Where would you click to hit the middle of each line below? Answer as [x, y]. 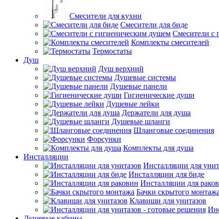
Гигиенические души [159, 95]
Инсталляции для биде [166, 174]
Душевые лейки [133, 104]
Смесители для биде [154, 25]
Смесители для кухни [106, 16]
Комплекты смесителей [170, 42]
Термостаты [112, 51]
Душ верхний [121, 69]
